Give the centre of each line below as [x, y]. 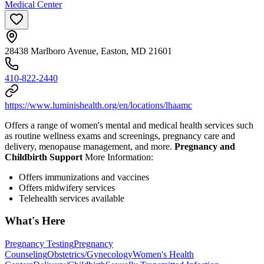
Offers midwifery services [67, 187]
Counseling [26, 255]
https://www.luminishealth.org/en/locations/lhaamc [98, 105]
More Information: [119, 157]
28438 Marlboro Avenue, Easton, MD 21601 [88, 51]
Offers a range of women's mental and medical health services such [129, 125]
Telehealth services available [72, 198]
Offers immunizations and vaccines [84, 177]
